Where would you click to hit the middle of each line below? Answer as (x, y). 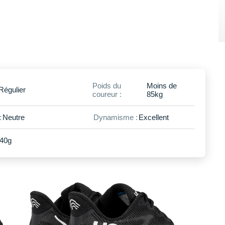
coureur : (107, 94)
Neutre (13, 117)
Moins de (161, 85)
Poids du (106, 85)
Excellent (153, 117)
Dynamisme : (115, 117)
